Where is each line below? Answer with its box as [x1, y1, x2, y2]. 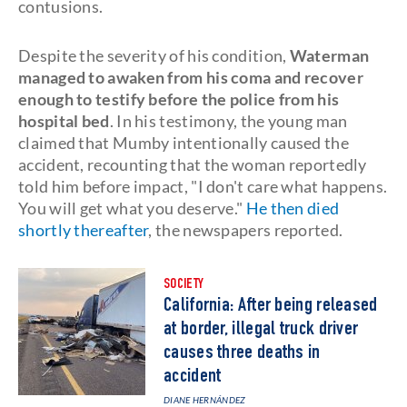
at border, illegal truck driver [164, 320, 359, 340]
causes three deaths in [164, 343, 321, 363]
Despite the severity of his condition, [18, 45, 290, 65]
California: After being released [164, 296, 378, 316]
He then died [243, 198, 340, 218]
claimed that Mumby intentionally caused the [18, 133, 349, 153]
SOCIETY [164, 278, 204, 293]
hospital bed [18, 111, 110, 131]
